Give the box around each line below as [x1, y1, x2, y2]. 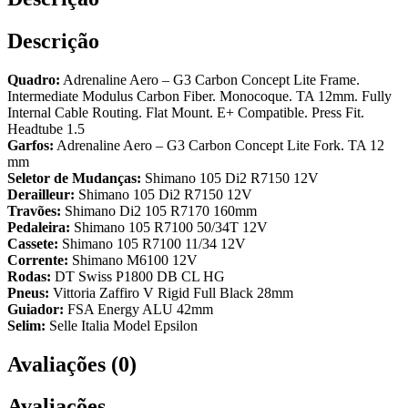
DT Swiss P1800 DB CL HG [51, 268, 225, 284]
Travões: [7, 202, 61, 219]
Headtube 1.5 [7, 120, 85, 137]
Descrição [7, 28, 99, 53]
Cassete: [7, 235, 58, 251]
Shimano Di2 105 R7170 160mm [61, 202, 257, 219]
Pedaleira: [7, 219, 70, 235]
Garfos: [7, 137, 54, 153]
